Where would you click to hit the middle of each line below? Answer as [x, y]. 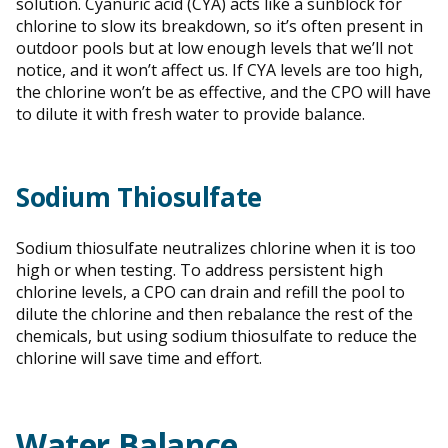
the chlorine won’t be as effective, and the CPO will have [223, 91]
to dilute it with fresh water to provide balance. [190, 113]
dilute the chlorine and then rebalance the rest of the [214, 313]
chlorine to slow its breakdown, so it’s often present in [219, 25]
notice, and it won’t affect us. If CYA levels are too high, [219, 69]
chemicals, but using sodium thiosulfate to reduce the [216, 335]
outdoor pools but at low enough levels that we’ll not [214, 47]
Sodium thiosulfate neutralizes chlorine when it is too [216, 247]
